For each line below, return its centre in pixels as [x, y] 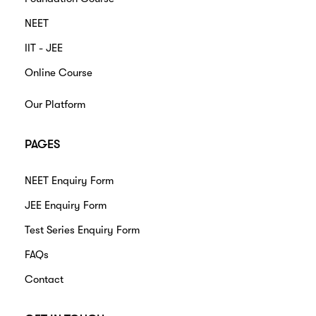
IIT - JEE [44, 48]
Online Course [59, 73]
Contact [44, 280]
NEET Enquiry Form [69, 181]
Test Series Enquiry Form [82, 230]
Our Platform [55, 105]
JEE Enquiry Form [66, 206]
